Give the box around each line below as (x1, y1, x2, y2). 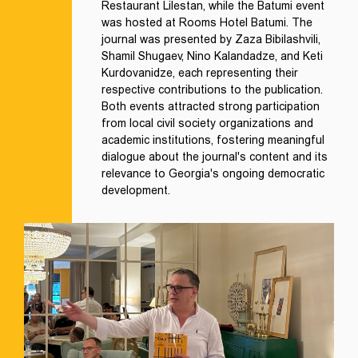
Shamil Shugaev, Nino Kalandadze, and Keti (101, 50, 323, 62)
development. (101, 184, 170, 197)
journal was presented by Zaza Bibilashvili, (101, 33, 320, 46)
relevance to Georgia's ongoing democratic (101, 167, 324, 180)
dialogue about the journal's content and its (101, 150, 328, 163)
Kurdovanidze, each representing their (101, 66, 298, 79)
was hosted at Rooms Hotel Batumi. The (101, 16, 312, 29)
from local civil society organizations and (101, 117, 313, 129)
